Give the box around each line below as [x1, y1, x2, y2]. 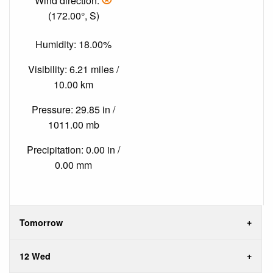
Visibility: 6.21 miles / [28, 62, 119, 76]
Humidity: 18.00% [35, 37, 112, 51]
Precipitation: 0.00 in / [27, 142, 120, 157]
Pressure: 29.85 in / [32, 102, 115, 116]
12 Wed [19, 250, 51, 263]
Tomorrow [19, 216, 63, 229]
